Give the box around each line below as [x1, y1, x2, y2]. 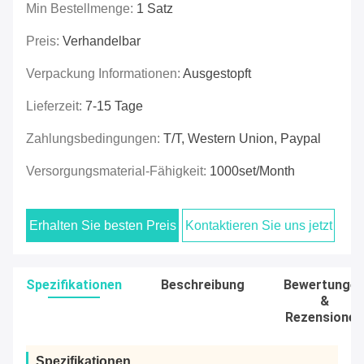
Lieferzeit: [26, 99, 85, 114]
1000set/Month [210, 164, 295, 179]
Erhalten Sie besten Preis [28, 219, 176, 233]
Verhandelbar [63, 34, 141, 49]
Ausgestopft [183, 67, 251, 81]
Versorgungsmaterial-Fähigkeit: [26, 164, 210, 179]
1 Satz [136, 2, 173, 16]
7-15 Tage [85, 99, 143, 114]
